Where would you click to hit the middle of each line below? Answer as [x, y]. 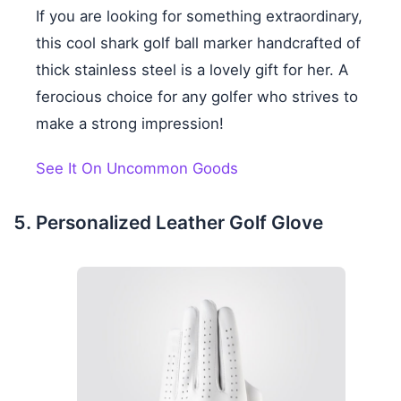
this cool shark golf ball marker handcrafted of [198, 43]
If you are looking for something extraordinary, [199, 16]
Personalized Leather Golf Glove [179, 222]
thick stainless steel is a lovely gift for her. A [192, 69]
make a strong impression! [130, 123]
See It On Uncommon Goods [137, 168]
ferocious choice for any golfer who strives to [197, 96]
